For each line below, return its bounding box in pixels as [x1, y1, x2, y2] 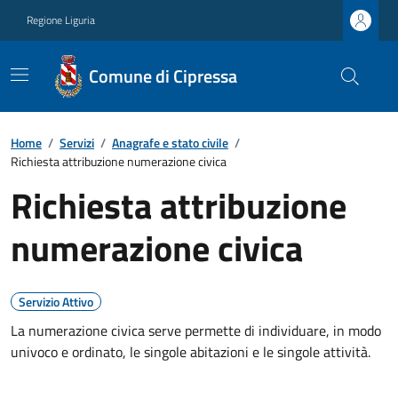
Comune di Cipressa [88, 62, 237, 90]
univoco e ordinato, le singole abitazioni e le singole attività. [11, 341, 370, 362]
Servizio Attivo [19, 292, 93, 311]
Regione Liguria [27, 12, 95, 28]
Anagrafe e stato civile [112, 133, 228, 152]
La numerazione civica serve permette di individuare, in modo [11, 320, 381, 341]
